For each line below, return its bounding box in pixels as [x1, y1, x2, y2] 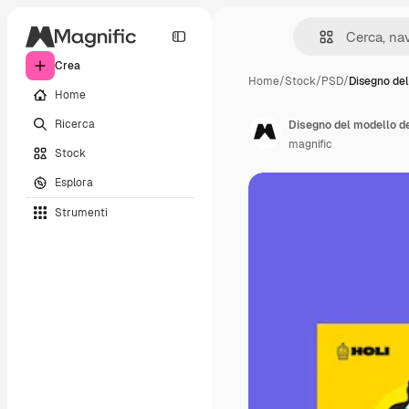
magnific [288, 137, 332, 152]
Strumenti [55, 204, 108, 220]
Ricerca [55, 116, 95, 131]
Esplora [55, 174, 93, 190]
